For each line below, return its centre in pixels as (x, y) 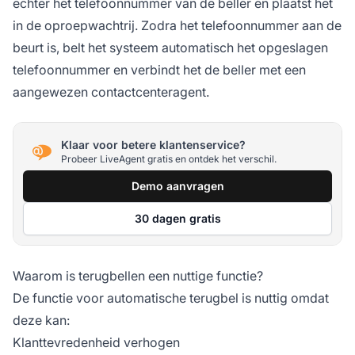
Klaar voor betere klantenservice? (153, 144)
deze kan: (41, 321)
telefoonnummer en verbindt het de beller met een (159, 70)
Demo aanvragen (177, 186)
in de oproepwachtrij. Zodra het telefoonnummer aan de (177, 26)
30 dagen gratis (177, 219)
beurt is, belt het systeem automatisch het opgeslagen (170, 48)
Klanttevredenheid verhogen (96, 343)
